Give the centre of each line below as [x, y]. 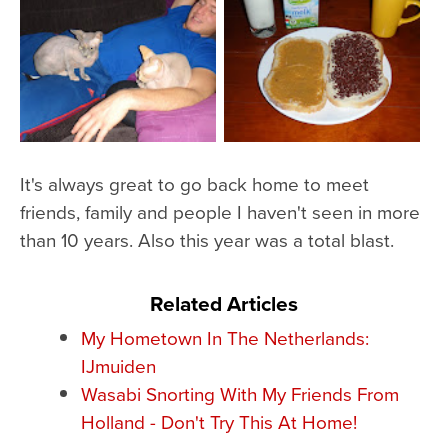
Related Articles [224, 303]
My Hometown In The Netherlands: [224, 337]
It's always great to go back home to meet [194, 183]
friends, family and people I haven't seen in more [220, 211]
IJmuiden [118, 365]
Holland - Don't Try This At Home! [218, 421]
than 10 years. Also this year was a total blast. [207, 239]
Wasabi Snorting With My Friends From [239, 393]
